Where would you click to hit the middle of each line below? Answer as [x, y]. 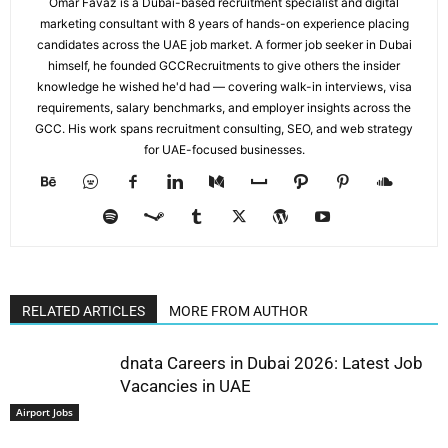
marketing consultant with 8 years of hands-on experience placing [224, 24]
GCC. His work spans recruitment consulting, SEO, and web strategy [224, 129]
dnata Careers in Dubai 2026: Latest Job [271, 363]
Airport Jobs [44, 411]
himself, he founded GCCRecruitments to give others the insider [224, 66]
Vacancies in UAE [185, 386]
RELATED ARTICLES [83, 311]
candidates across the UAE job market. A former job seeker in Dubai [224, 45]
